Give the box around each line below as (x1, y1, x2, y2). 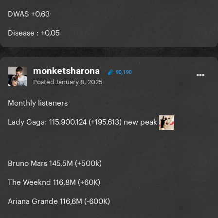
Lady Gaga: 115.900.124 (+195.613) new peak (8, 115, 159, 127)
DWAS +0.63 (8, 7, 50, 19)
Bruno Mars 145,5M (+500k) (8, 156, 102, 168)
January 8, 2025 (55, 76, 103, 86)
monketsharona (33, 65, 100, 77)
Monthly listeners (8, 96, 68, 108)
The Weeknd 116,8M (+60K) (8, 175, 100, 187)
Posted (33, 76, 55, 86)
